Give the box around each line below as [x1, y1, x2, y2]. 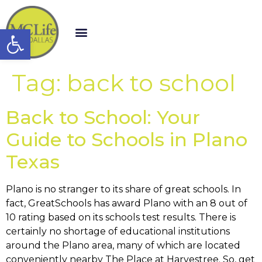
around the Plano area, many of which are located [6, 240, 240, 251]
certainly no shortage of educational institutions [6, 226, 230, 237]
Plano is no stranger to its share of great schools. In [6, 184, 241, 195]
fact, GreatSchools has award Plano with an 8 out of [6, 198, 247, 209]
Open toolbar [5, 23, 132, 46]
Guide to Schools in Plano [6, 128, 247, 151]
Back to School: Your [6, 106, 200, 129]
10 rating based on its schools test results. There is [6, 212, 236, 223]
